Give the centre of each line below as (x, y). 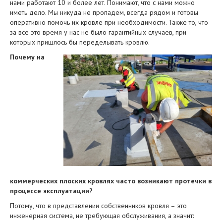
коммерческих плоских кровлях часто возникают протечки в (111, 181)
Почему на (27, 57)
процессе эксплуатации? (51, 191)
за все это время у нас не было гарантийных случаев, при (98, 32)
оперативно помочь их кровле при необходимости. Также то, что (109, 22)
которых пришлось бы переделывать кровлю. (80, 42)
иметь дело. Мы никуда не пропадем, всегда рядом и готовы (104, 12)
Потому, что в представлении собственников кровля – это (98, 206)
